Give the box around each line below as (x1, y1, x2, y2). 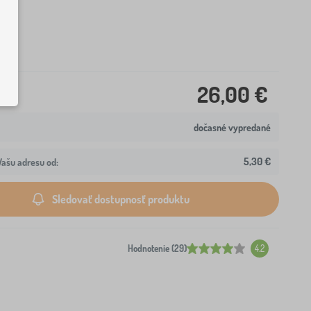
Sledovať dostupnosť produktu (52, 192, 190, 206)
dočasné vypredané (194, 121, 271, 133)
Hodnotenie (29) (128, 243, 187, 254)
